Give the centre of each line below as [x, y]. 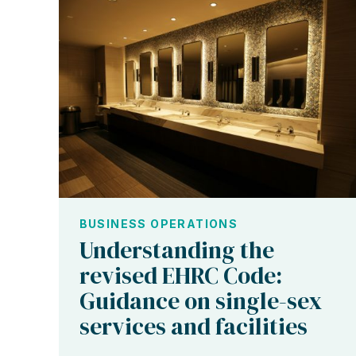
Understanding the [176, 250]
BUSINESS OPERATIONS [159, 223]
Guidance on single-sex [201, 301]
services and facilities [193, 326]
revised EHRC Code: [180, 275]
